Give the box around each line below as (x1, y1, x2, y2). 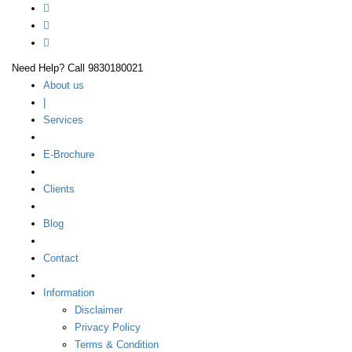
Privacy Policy (75, 321, 141, 333)
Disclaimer (75, 304, 123, 316)
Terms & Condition (75, 339, 159, 350)
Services (43, 114, 83, 126)
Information (43, 287, 94, 299)
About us (43, 79, 84, 91)
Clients (43, 183, 75, 195)
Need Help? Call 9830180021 (12, 62, 143, 74)
